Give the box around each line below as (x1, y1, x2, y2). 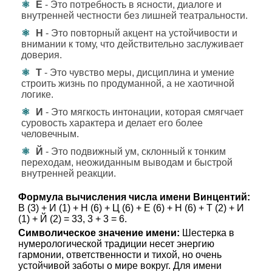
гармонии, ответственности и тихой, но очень (18, 250, 222, 260)
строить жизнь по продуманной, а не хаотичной (21, 78, 234, 89)
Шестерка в (180, 228, 234, 238)
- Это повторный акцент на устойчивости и (43, 28, 237, 38)
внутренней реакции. (21, 168, 116, 178)
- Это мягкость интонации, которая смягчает (43, 107, 243, 117)
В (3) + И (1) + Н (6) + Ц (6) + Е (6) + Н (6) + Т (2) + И (18, 203, 244, 213)
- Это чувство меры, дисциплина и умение (42, 67, 234, 78)
